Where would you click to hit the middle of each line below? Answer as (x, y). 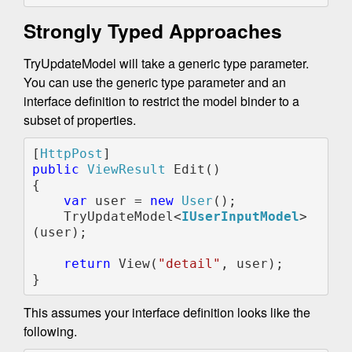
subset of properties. (80, 120)
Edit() (197, 169)
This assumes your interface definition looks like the (167, 313)
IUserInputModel (240, 216)
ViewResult (130, 169)
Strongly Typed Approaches (153, 31)
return (91, 263)
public (59, 169)
